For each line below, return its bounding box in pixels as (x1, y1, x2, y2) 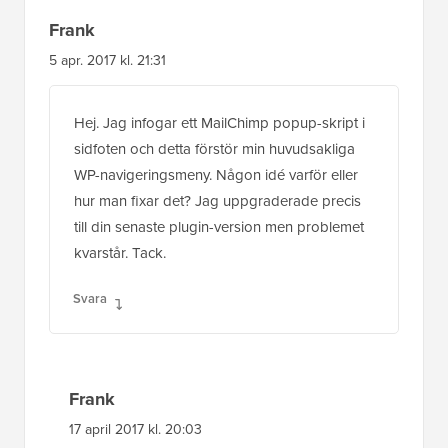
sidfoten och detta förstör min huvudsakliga (74, 137, 355, 160)
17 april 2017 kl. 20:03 (69, 418, 202, 440)
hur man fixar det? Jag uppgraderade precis (74, 189, 361, 212)
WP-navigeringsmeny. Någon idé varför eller (74, 163, 358, 186)
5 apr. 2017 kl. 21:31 (49, 49, 166, 71)
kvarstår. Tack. (74, 241, 166, 264)
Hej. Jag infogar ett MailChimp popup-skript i (74, 111, 365, 134)
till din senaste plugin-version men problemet (74, 215, 364, 238)
